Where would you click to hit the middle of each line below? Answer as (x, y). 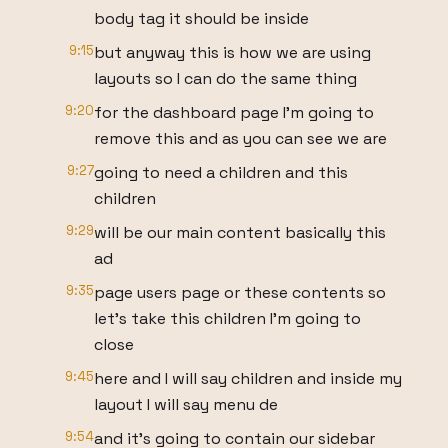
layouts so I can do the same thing (225, 78)
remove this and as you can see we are (240, 138)
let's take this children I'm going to (227, 318)
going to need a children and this (221, 172)
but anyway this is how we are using (232, 52)
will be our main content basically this (240, 232)
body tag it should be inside (201, 18)
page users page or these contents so (240, 292)
